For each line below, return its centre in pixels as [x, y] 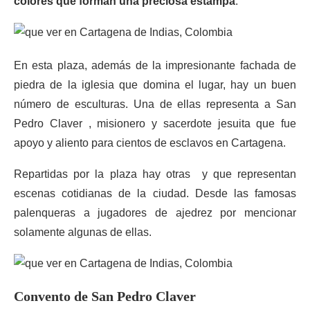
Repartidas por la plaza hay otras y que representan [155, 174]
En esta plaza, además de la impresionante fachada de [155, 65]
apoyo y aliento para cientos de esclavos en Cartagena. [150, 143]
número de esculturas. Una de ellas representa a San [155, 104]
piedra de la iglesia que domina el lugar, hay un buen [155, 85]
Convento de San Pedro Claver [105, 296]
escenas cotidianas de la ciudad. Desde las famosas [155, 193]
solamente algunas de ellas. [83, 232]
